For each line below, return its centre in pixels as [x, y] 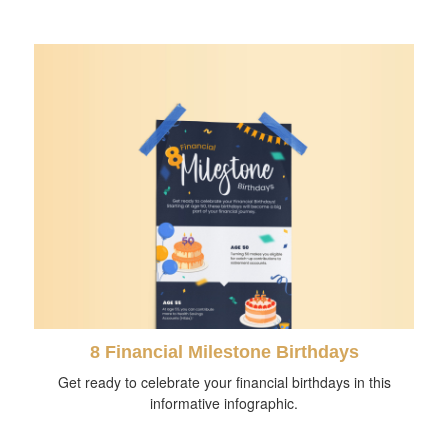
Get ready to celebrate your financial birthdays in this [224, 381]
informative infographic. [224, 402]
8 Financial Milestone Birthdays [224, 351]
